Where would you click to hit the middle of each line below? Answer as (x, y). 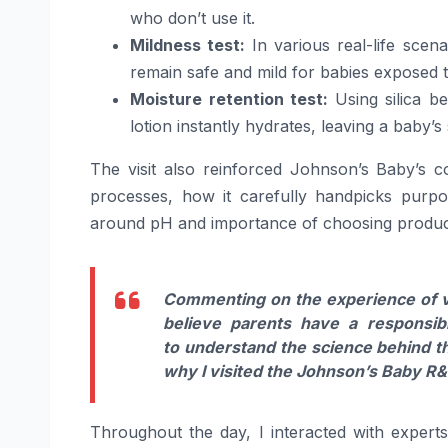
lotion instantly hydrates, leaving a (261, 126)
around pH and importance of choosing (243, 223)
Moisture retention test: (232, 99)
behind (403, 347)
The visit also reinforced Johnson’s (233, 169)
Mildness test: (188, 45)
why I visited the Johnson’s (272, 371)
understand (229, 347)
